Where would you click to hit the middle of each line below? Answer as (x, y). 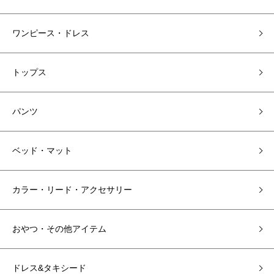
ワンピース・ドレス (51, 33)
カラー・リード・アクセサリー (72, 190)
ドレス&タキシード (49, 268)
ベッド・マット (42, 150)
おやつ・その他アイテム (59, 229)
